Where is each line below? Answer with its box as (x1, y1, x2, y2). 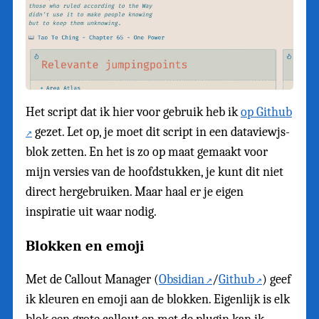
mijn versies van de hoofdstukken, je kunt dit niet (26, 164, 283, 179)
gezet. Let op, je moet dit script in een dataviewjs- (32, 124, 290, 140)
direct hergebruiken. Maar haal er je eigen (26, 184, 244, 199)
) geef (262, 271, 291, 287)
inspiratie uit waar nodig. (26, 204, 157, 219)
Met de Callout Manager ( (26, 271, 159, 287)
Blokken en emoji (26, 236, 144, 254)
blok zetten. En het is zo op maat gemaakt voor (26, 144, 268, 159)
